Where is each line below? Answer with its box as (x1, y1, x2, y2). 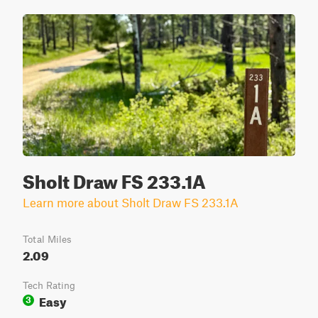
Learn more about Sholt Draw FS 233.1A (23, 195, 238, 209)
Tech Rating (23, 280, 75, 291)
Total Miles (23, 234, 72, 245)
